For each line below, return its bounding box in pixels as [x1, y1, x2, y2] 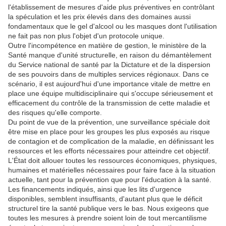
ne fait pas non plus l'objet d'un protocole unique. [8, 32, 164, 40]
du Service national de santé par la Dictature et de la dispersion [8, 61, 210, 69]
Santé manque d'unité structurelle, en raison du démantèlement [8, 51, 211, 60]
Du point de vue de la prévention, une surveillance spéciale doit [8, 118, 210, 127]
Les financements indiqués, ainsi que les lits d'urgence [8, 185, 182, 194]
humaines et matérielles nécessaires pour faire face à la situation [8, 166, 215, 175]
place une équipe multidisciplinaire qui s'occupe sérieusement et [8, 89, 213, 98]
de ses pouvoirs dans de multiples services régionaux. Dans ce [8, 70, 209, 79]
